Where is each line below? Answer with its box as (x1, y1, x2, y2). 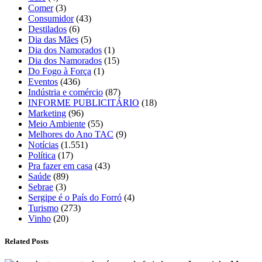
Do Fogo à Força (28, 65, 91, 76)
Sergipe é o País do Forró (28, 192, 122, 202)
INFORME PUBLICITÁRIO (28, 97, 139, 108)
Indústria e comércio (28, 87, 103, 97)
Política (28, 150, 56, 160)
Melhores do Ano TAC (28, 129, 113, 139)
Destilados (28, 23, 67, 34)
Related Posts (5, 236, 49, 246)
